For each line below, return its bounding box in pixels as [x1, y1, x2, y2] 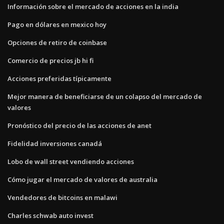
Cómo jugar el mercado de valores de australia [7, 174, 157, 184]
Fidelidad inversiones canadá [7, 138, 102, 148]
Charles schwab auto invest [7, 210, 93, 220]
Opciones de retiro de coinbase [7, 37, 107, 47]
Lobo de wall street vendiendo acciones [7, 156, 134, 166]
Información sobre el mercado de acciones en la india [7, 1, 178, 11]
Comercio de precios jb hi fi [7, 55, 93, 65]
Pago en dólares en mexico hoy [7, 19, 106, 29]
